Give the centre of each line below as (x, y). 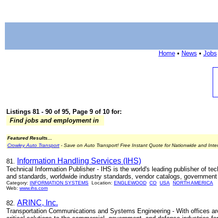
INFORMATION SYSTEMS (59, 183)
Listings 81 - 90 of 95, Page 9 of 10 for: (64, 112)
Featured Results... (30, 138)
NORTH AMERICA (193, 183)
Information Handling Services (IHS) (79, 161)
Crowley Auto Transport (33, 145)
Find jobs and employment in (54, 120)
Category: (18, 183)
